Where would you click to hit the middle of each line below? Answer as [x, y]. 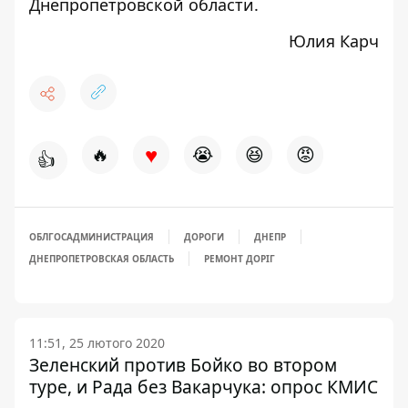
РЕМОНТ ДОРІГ [240, 259]
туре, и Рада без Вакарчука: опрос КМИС [204, 387]
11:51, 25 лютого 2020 [97, 343]
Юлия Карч [334, 41]
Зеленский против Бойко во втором [183, 365]
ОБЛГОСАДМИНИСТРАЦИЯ [92, 237]
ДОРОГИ [204, 237]
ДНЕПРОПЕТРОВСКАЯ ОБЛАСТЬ [102, 259]
